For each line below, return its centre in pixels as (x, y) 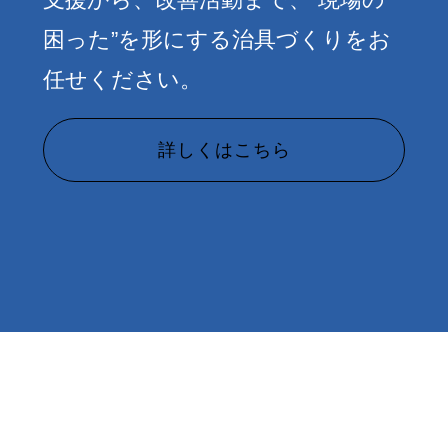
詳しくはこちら (224, 149)
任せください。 (122, 79)
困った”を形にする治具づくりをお (217, 39)
